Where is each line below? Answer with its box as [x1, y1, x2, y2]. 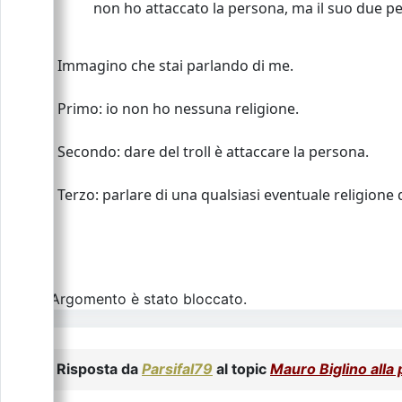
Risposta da [57, 360, 142, 378]
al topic [213, 360, 270, 378]
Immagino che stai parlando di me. [57, 56, 293, 75]
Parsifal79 [142, 360, 213, 378]
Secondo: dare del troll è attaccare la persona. [57, 142, 369, 162]
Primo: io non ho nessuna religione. [57, 99, 299, 118]
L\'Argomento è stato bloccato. [36, 290, 247, 308]
